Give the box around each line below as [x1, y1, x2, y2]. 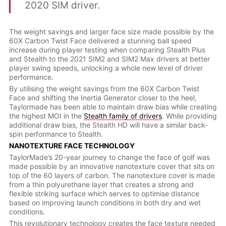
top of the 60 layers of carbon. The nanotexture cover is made [9, 171, 215, 180]
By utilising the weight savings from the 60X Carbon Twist [9, 84, 199, 93]
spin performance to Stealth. [9, 130, 103, 139]
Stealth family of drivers [83, 111, 162, 121]
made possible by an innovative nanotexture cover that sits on [9, 162, 214, 171]
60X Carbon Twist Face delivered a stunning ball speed [9, 36, 192, 45]
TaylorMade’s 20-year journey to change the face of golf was [9, 153, 210, 162]
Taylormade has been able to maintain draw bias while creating [9, 102, 217, 111]
